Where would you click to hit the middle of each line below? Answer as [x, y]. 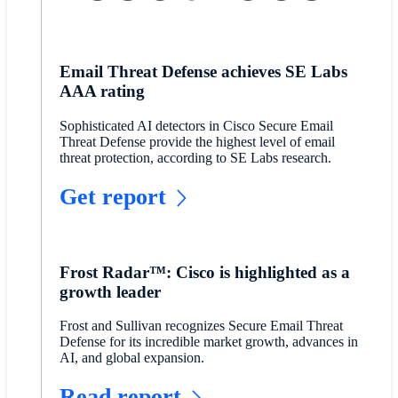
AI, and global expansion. [131, 358]
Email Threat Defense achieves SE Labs [203, 72]
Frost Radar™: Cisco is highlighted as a [204, 272]
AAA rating [102, 92]
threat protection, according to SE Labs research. [195, 157]
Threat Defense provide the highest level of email [197, 141]
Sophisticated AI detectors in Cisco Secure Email [196, 125]
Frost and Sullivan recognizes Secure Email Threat [201, 326]
